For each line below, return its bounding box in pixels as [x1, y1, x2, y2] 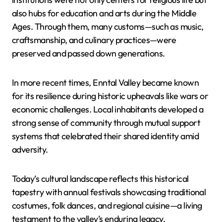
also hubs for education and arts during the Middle [12, 7, 196, 19]
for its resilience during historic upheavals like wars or [12, 90, 209, 102]
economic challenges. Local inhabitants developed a [12, 104, 203, 115]
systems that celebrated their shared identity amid [12, 130, 199, 142]
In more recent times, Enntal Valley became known [12, 77, 199, 88]
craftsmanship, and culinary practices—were [12, 34, 176, 46]
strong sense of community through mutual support [12, 117, 201, 128]
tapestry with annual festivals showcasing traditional [12, 186, 206, 198]
